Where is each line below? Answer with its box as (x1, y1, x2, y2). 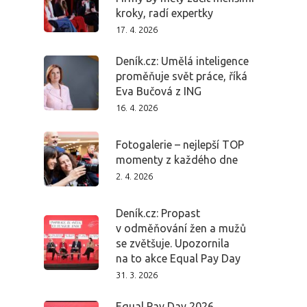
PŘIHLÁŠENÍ (244, 244, 286, 253)
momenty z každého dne (116, 153, 238, 166)
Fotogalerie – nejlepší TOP (116, 138, 244, 151)
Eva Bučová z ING (116, 85, 201, 97)
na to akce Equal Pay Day (116, 252, 241, 265)
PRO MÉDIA (204, 229, 247, 238)
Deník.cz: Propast (116, 207, 200, 219)
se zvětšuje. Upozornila (116, 237, 230, 249)
